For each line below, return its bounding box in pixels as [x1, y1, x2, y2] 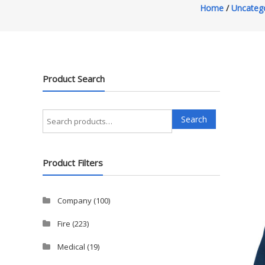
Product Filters [43, 157, 103, 169]
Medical [57, 241, 85, 252]
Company [57, 195, 92, 206]
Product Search [43, 73, 105, 85]
